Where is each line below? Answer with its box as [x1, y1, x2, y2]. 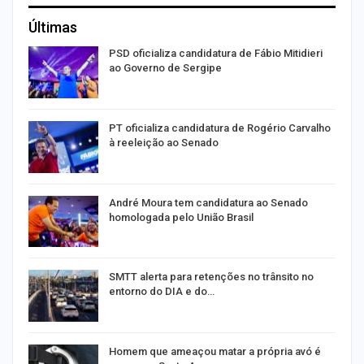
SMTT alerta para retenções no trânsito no [109, 271, 314, 284]
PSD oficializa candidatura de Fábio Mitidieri [109, 47, 323, 60]
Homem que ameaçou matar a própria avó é [109, 344, 321, 357]
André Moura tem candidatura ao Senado [109, 196, 308, 209]
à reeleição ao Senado [109, 136, 219, 149]
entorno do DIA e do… [109, 285, 214, 298]
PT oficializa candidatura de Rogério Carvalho [109, 121, 331, 134]
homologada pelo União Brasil [109, 210, 253, 223]
